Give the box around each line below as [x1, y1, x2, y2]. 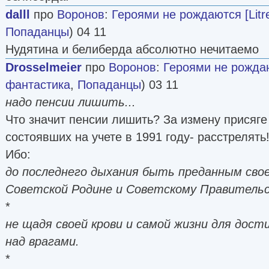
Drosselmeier [5, 60, 82, 74]
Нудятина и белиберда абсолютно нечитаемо [5, 42, 259, 56]
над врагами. [5, 234, 79, 248]
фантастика [5, 77, 70, 91]
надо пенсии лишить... [5, 95, 136, 109]
